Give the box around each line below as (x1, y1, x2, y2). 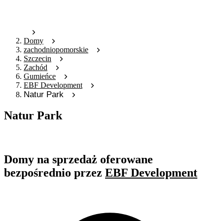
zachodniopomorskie (24, 45, 88, 54)
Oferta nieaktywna (4, 132, 62, 141)
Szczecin (24, 54, 51, 63)
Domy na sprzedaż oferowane (4, 153, 153, 166)
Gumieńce (24, 72, 56, 81)
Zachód (24, 63, 47, 72)
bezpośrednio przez (4, 166, 105, 180)
